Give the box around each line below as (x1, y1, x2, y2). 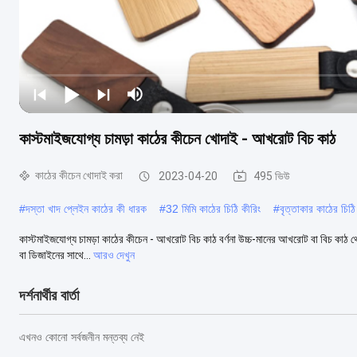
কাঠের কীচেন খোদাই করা (35, 169, 123, 182)
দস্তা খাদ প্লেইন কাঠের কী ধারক (25, 202, 147, 215)
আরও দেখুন (93, 248, 135, 261)
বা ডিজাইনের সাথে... (19, 248, 91, 261)
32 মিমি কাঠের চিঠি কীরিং (166, 202, 261, 215)
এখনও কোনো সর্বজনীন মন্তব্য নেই (19, 331, 144, 343)
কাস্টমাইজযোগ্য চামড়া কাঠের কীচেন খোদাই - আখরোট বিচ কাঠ (19, 128, 335, 148)
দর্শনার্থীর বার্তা (19, 287, 79, 304)
